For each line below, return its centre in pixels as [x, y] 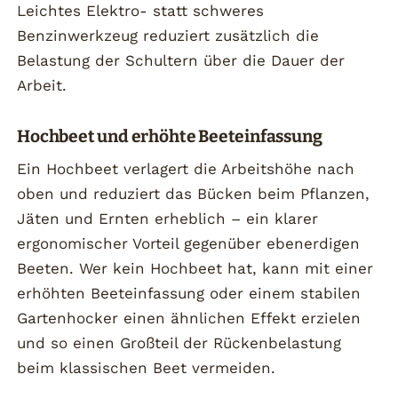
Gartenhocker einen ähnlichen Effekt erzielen [189, 318]
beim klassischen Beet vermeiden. [147, 367]
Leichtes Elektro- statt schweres [141, 11]
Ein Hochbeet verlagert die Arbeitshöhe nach [186, 168]
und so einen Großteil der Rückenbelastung [179, 342]
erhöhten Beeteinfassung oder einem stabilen [189, 293]
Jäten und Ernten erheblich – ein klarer [168, 218]
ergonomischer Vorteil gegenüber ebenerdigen [189, 243]
